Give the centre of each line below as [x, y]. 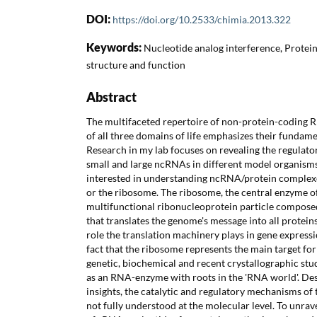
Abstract [111, 97]
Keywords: [115, 47]
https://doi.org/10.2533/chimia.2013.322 [202, 19]
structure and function [136, 64]
